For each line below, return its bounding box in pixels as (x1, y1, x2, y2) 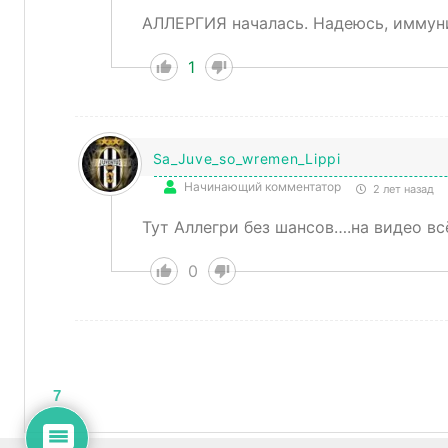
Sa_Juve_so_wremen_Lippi (152, 150, 341, 168)
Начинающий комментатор (183, 179, 341, 195)
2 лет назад (369, 182, 434, 197)
